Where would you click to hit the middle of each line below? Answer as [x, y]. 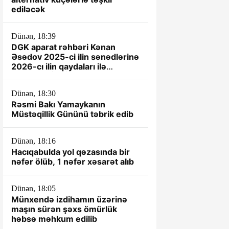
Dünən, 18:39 [33, 36]
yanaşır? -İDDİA [42, 76]
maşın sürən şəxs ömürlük [64, 209]
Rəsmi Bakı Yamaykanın [58, 104]
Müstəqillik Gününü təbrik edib [72, 114]
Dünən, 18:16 [33, 141]
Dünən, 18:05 [33, 188]
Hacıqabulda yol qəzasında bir [71, 152]
